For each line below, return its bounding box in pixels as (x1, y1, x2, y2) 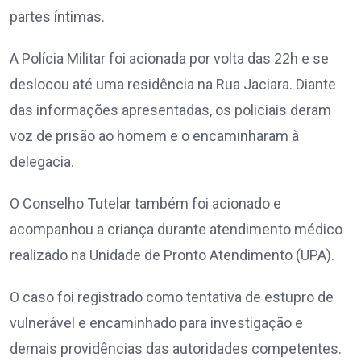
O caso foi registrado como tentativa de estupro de (10, 288, 334, 306)
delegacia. (10, 153, 74, 171)
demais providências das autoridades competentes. (10, 340, 342, 358)
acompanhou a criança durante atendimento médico (10, 221, 342, 239)
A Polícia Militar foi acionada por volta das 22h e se (10, 50, 329, 68)
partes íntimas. (10, 8, 105, 26)
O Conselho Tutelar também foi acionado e (10, 195, 281, 213)
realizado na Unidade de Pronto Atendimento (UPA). (10, 247, 334, 264)
